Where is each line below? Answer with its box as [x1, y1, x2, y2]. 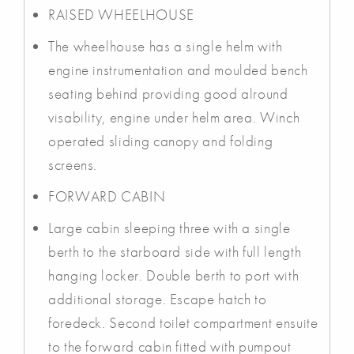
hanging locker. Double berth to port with [48, 265, 299, 285]
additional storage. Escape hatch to [48, 288, 267, 309]
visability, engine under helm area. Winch [48, 107, 300, 127]
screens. [48, 154, 98, 175]
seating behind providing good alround [48, 83, 288, 104]
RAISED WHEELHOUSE [48, 4, 194, 24]
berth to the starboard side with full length [48, 241, 302, 262]
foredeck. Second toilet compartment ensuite [48, 312, 318, 333]
